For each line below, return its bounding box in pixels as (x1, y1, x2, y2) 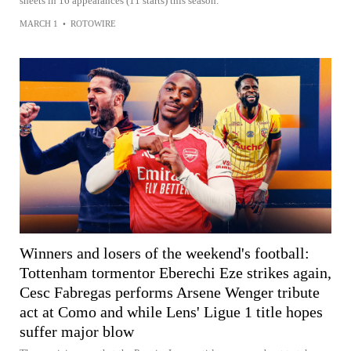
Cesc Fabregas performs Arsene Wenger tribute (20, 283, 320, 301)
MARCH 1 (20, 18, 58, 28)
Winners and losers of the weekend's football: (20, 244, 309, 262)
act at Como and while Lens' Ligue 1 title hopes (20, 302, 323, 320)
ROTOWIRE (71, 18, 116, 28)
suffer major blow (20, 322, 134, 340)
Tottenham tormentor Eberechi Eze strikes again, (20, 263, 331, 281)
